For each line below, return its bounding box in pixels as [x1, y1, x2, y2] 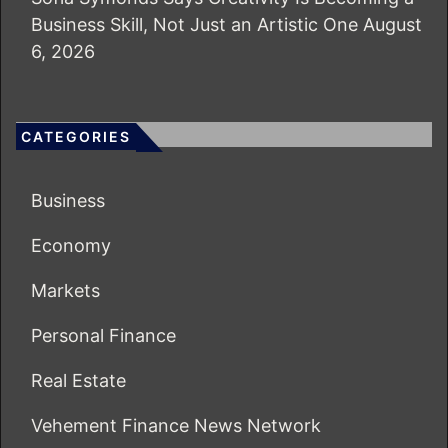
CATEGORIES [21, 127, 131, 145]
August [363, 13, 422, 35]
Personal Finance [31, 324, 176, 346]
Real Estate [31, 369, 126, 391]
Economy [31, 234, 111, 256]
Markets [31, 279, 100, 301]
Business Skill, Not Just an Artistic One [31, 13, 358, 35]
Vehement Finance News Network [31, 414, 321, 436]
